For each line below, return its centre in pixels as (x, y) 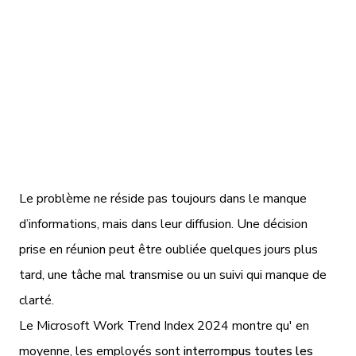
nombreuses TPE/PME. (178, 69)
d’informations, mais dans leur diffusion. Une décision (163, 224)
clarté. (37, 300)
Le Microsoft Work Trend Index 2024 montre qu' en (164, 325)
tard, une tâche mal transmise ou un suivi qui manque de (173, 275)
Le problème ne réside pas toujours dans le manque (163, 198)
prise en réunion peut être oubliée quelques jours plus (168, 249)
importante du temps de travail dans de (178, 37)
